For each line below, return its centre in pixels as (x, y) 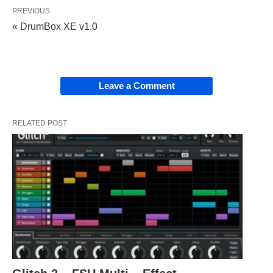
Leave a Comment (136, 86)
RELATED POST (40, 123)
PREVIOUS (31, 11)
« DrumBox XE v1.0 (55, 27)
